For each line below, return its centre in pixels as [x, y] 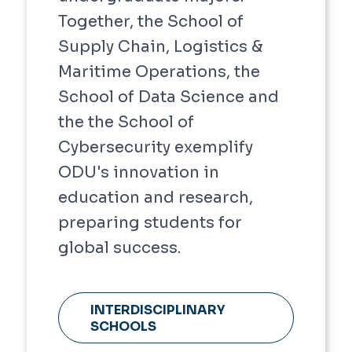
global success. [119, 248]
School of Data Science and [169, 97]
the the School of [126, 123]
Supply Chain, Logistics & [161, 47]
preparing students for [150, 223]
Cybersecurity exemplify [156, 148]
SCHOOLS [123, 326]
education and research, [156, 198]
